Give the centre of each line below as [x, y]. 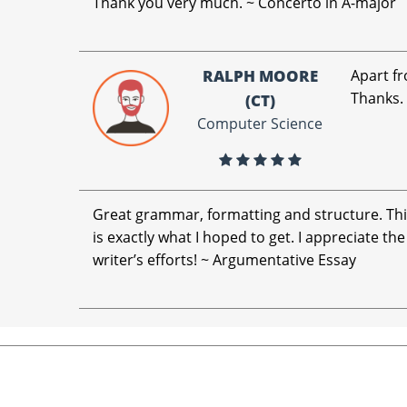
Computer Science [260, 124]
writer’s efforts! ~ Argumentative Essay [225, 260]
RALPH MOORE [260, 76]
